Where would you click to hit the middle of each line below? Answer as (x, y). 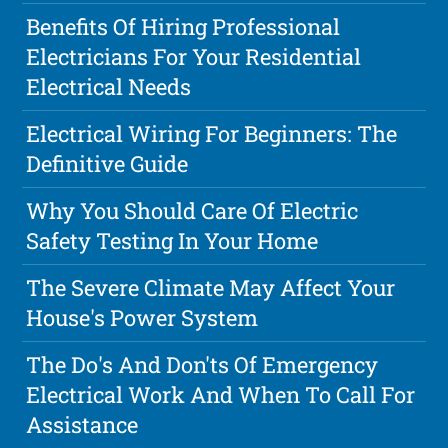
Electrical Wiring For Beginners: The (212, 133)
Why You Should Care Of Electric (192, 210)
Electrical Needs (109, 86)
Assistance (82, 424)
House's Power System (142, 317)
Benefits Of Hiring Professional (183, 26)
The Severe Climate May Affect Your (211, 287)
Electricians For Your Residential (194, 56)
